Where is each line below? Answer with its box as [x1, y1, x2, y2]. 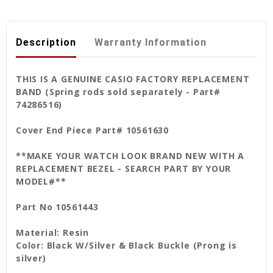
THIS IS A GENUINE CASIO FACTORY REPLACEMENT [16, 73, 250, 85]
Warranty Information [94, 36, 207, 48]
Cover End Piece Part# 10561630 [16, 124, 169, 136]
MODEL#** [16, 175, 66, 187]
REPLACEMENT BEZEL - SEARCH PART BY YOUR [16, 162, 232, 174]
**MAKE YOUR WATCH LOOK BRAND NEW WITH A [16, 149, 245, 161]
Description [16, 36, 76, 48]
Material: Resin [16, 226, 89, 238]
